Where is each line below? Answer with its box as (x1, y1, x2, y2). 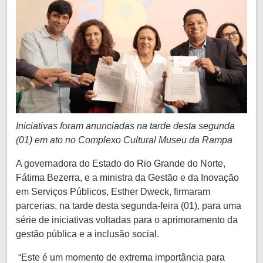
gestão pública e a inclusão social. (16, 228, 159, 239)
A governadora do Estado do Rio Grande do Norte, (16, 158, 225, 168)
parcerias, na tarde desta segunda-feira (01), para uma (16, 200, 241, 211)
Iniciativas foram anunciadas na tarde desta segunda (16, 120, 235, 131)
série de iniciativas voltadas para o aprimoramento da (16, 214, 238, 225)
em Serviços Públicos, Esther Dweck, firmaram (16, 186, 210, 197)
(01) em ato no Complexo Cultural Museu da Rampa (16, 134, 232, 145)
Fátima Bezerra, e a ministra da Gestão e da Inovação (16, 172, 239, 183)
